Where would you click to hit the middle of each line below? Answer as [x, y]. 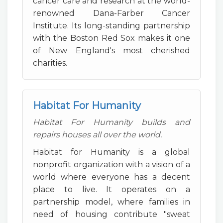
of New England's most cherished [111, 51]
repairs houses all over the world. [97, 135]
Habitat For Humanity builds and [111, 122]
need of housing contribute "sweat [111, 214]
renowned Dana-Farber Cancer [111, 13]
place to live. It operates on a [111, 189]
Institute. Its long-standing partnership [111, 26]
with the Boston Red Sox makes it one [111, 38]
